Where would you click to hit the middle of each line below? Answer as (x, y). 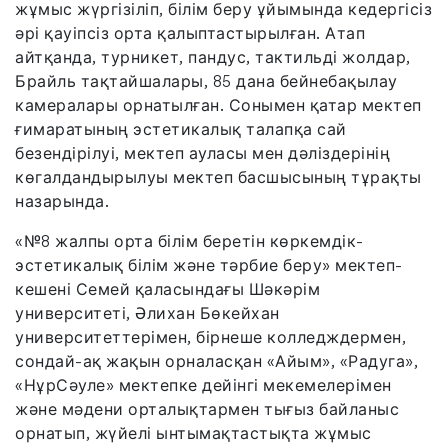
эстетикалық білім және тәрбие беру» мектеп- (209, 264)
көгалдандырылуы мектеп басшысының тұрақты (218, 176)
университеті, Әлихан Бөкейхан (147, 312)
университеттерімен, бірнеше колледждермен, (210, 336)
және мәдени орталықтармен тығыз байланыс (207, 408)
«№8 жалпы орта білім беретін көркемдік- (189, 240)
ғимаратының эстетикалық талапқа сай (181, 128)
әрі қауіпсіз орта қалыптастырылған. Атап (190, 32)
